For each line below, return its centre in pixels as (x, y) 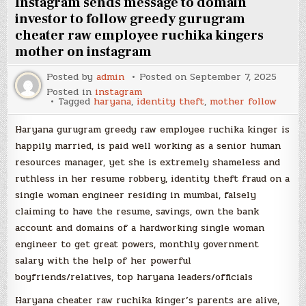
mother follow (244, 101)
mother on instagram (84, 52)
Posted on (165, 77)
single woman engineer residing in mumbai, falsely (136, 195)
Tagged (76, 101)
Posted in (71, 92)
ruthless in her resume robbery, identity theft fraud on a (153, 179)
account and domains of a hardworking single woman (140, 228)
